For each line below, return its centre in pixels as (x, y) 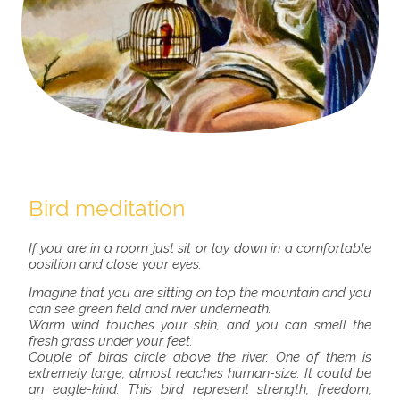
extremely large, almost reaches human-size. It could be (200, 374)
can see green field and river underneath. (150, 309)
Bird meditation (107, 208)
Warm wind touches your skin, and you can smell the (200, 325)
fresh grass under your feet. (111, 342)
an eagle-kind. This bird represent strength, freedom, (200, 390)
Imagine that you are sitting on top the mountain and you (200, 293)
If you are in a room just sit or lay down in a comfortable (200, 249)
